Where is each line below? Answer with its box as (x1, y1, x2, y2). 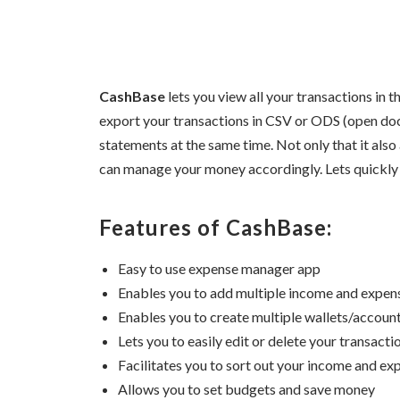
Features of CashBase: (99, 214, 332, 241)
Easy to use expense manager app (118, 260, 321, 278)
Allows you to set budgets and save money (118, 380, 375, 398)
